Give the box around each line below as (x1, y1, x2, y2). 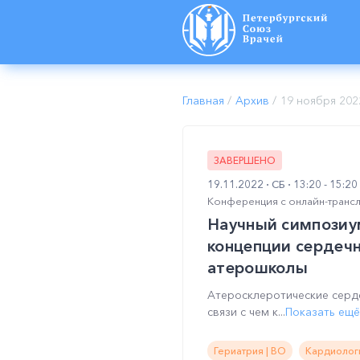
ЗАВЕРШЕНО (214, 154, 276, 166)
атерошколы (207, 258, 309, 277)
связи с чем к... (207, 305, 285, 319)
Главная (182, 93, 224, 108)
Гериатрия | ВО (214, 345, 286, 357)
